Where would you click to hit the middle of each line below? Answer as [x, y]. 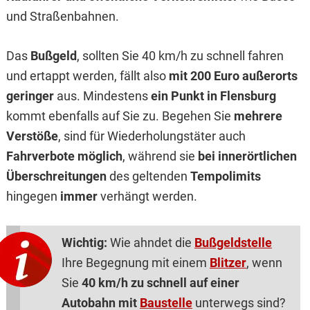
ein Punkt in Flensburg [213, 96]
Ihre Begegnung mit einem [135, 263]
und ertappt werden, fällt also [87, 76]
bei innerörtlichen [247, 156]
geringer [30, 96]
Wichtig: [84, 243]
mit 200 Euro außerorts [233, 76]
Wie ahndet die [151, 243]
